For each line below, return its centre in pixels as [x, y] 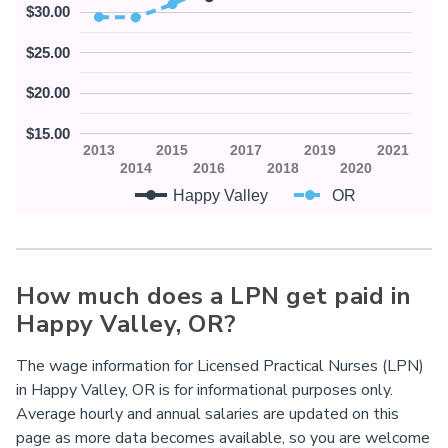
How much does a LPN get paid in [214, 296]
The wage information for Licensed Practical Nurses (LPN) [220, 366]
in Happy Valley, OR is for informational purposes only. [204, 390]
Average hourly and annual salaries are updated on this [207, 414]
